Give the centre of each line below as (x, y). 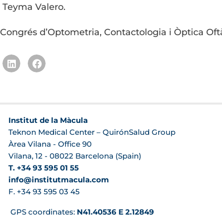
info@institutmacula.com (58, 180)
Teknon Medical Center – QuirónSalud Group (92, 132)
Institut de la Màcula (48, 120)
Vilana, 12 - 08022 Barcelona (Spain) (75, 156)
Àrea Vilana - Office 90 (50, 144)
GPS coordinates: (42, 212)
